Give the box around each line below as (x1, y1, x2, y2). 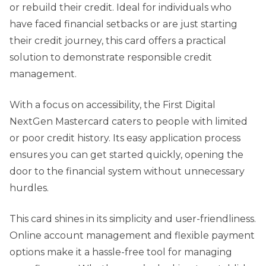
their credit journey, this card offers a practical (9, 35, 226, 47)
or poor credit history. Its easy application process (9, 132, 240, 144)
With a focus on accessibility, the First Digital (9, 99, 216, 111)
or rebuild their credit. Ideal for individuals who (9, 2, 232, 14)
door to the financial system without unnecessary (9, 166, 245, 178)
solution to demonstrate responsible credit (9, 52, 212, 64)
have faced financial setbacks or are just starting (9, 18, 237, 30)
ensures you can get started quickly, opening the (9, 149, 243, 161)
